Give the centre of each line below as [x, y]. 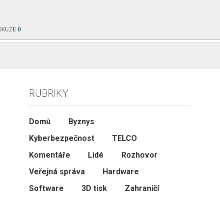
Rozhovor [139, 155]
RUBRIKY [48, 93]
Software [46, 188]
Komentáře [49, 155]
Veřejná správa [57, 171]
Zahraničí [142, 188]
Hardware [121, 171]
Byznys [81, 121]
